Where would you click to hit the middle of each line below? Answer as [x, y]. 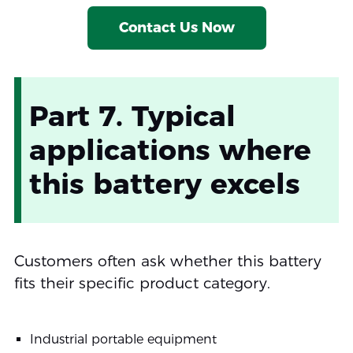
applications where [170, 150]
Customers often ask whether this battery [167, 262]
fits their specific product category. [142, 284]
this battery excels [164, 184]
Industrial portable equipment [123, 340]
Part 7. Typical [132, 116]
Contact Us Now [176, 28]
